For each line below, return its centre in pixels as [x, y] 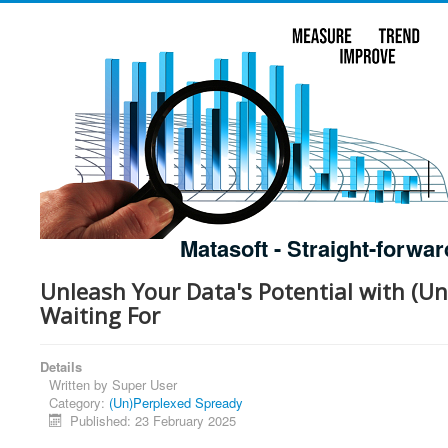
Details [61, 366]
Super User [144, 384]
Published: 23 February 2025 [153, 420]
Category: [79, 402]
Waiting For [100, 315]
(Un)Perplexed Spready [176, 402]
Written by [80, 384]
